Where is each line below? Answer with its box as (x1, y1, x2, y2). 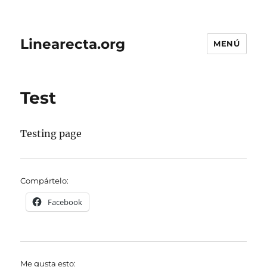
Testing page (20, 128, 82, 139)
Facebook (48, 197, 83, 207)
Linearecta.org (20, 35, 126, 52)
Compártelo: (20, 176, 69, 185)
